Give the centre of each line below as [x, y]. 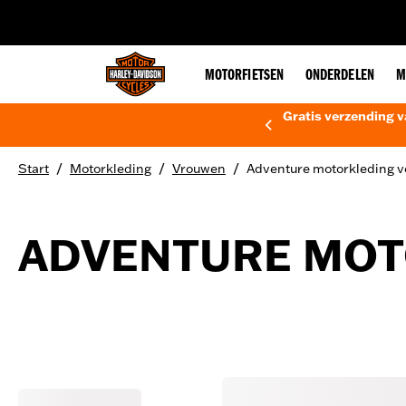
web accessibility [155, 13]
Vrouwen [199, 169]
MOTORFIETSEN [244, 76]
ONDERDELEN [339, 76]
